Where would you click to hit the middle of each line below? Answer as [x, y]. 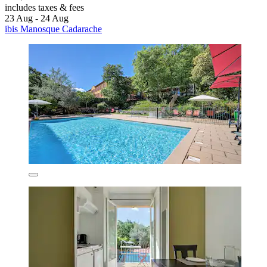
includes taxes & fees [44, 8]
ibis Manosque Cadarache [53, 29]
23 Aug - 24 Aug [37, 18]
